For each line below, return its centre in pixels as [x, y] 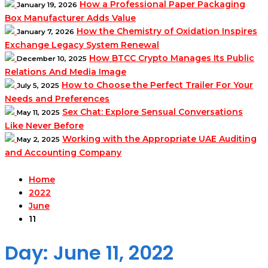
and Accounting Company [63, 153]
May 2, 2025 [38, 139]
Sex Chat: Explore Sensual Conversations [153, 112]
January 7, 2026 [45, 32]
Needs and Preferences [57, 99]
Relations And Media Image [66, 72]
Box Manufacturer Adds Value [70, 18]
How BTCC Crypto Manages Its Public [172, 58]
